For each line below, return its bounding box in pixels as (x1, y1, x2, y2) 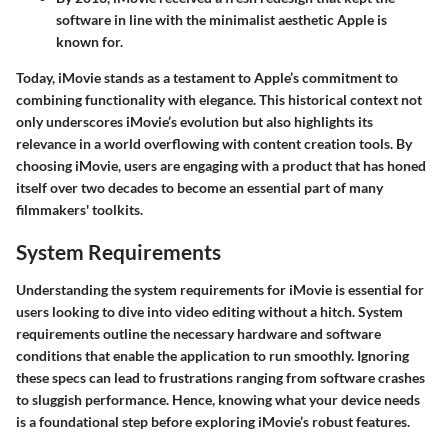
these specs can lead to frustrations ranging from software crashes (16, 368, 425, 386)
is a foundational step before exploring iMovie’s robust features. (16, 412, 410, 430)
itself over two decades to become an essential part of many (16, 179, 383, 197)
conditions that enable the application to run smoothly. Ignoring (16, 346, 409, 364)
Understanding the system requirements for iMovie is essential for (16, 280, 424, 298)
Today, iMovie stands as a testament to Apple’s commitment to (16, 69, 398, 87)
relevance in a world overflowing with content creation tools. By (16, 135, 412, 153)
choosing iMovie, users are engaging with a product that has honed (16, 157, 426, 175)
